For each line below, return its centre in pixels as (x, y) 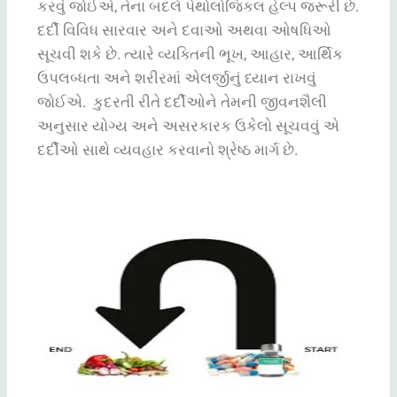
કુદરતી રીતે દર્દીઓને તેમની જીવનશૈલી (210, 102)
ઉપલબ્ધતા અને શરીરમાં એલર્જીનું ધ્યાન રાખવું (177, 78)
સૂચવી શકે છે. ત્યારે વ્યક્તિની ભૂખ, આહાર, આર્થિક (190, 54)
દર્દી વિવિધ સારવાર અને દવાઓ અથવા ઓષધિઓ (184, 31)
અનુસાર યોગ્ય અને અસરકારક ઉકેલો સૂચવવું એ (188, 126)
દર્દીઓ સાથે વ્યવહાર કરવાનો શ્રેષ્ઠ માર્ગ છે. (167, 150)
